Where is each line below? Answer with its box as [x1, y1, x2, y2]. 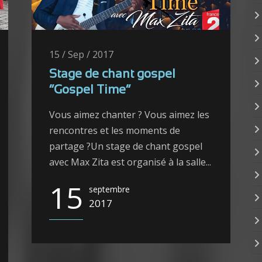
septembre [89, 184, 130, 195]
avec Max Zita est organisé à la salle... [49, 156, 211, 169]
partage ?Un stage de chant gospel [49, 140, 202, 153]
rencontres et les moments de [49, 124, 180, 137]
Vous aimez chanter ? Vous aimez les [49, 108, 209, 122]
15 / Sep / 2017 [49, 48, 113, 61]
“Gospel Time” [49, 85, 130, 96]
